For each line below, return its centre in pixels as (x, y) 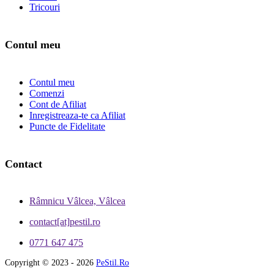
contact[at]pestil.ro (65, 222)
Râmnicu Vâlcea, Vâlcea (77, 201)
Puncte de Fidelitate (67, 126)
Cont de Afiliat (58, 104)
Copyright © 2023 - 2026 (50, 263)
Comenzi (47, 93)
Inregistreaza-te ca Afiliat (77, 115)
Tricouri (45, 7)
